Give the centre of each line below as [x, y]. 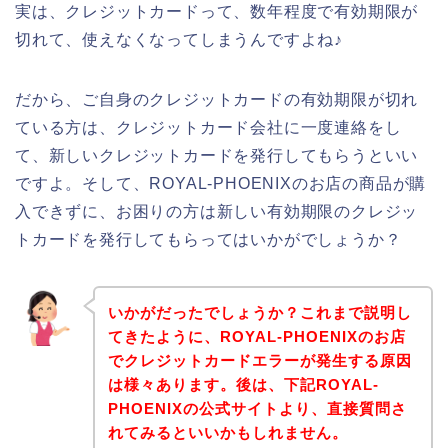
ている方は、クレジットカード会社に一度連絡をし [208, 128]
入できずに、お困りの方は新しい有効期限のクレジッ [217, 212]
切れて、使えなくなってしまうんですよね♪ [179, 40]
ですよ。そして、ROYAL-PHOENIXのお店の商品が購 [221, 184]
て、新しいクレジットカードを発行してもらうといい [217, 156]
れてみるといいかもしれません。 [227, 432]
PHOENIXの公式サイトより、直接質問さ [257, 408]
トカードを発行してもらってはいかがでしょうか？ [208, 240]
